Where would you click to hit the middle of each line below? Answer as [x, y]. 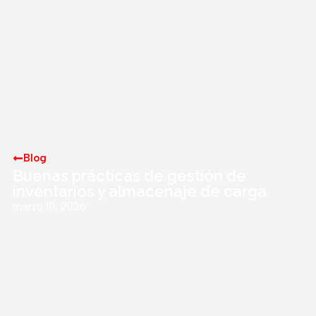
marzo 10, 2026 [49, 207]
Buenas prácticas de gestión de [129, 176]
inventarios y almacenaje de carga [140, 192]
